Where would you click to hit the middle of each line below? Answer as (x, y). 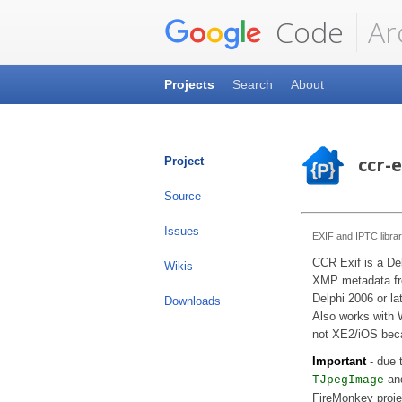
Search (253, 84)
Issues (182, 231)
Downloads (192, 301)
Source (183, 196)
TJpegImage (349, 380)
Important (340, 361)
